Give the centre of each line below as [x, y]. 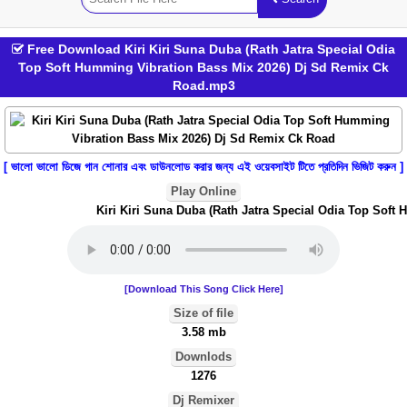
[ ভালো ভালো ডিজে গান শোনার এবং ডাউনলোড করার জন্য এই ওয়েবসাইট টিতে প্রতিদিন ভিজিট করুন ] [203, 167]
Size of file [203, 313]
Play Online [203, 191]
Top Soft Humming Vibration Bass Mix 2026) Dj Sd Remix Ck [203, 67]
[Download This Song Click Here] [203, 289]
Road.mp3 [203, 85]
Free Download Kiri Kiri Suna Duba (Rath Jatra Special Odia [209, 49]
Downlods [203, 357]
